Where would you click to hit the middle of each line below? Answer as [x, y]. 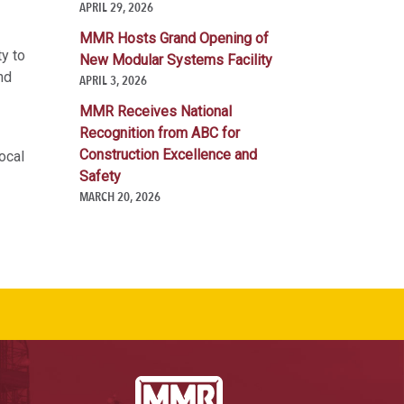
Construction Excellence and [168, 155]
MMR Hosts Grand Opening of [174, 39]
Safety [100, 177]
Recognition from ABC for [160, 133]
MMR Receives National [156, 112]
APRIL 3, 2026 [113, 81]
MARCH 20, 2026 [120, 197]
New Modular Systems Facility [176, 60]
